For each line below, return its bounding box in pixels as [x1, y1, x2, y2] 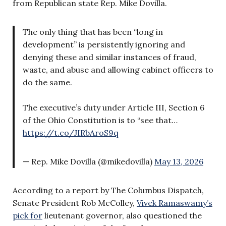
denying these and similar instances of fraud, [23, 51, 196, 62]
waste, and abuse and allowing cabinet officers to [23, 64, 213, 75]
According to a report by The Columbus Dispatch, [13, 185, 204, 195]
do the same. [23, 77, 72, 87]
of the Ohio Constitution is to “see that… [23, 115, 178, 125]
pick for [13, 210, 42, 220]
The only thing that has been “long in [23, 26, 163, 37]
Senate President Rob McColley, [13, 197, 137, 208]
